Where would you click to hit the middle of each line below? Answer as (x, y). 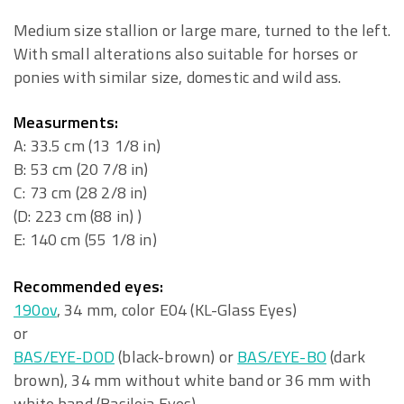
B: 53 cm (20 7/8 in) (81, 169)
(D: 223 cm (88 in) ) (78, 216)
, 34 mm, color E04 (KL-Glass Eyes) (177, 310)
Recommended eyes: (89, 286)
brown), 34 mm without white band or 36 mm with (193, 380)
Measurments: (66, 122)
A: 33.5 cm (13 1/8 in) (87, 146)
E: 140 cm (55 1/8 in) (85, 239)
